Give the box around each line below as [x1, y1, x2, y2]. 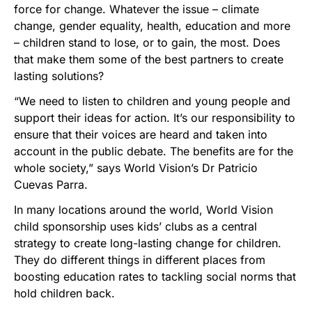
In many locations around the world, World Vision [14, 202, 273, 217]
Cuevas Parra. [14, 177, 88, 192]
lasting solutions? [14, 68, 104, 83]
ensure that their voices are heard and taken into [14, 127, 267, 141]
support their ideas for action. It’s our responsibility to [14, 110, 295, 125]
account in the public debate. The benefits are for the [14, 143, 293, 158]
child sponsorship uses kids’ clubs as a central [14, 219, 257, 233]
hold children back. [14, 286, 115, 300]
